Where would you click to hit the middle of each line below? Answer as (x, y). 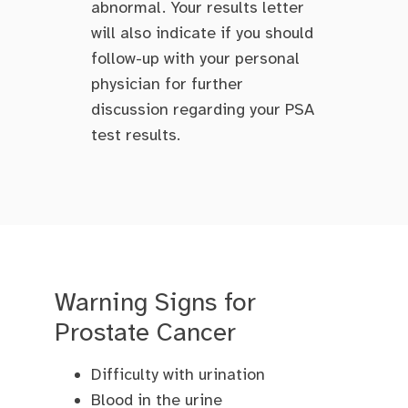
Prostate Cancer (145, 331)
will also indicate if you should (202, 33)
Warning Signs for (155, 301)
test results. (136, 135)
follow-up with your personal (195, 59)
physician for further (167, 84)
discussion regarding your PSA (203, 110)
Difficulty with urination (178, 374)
